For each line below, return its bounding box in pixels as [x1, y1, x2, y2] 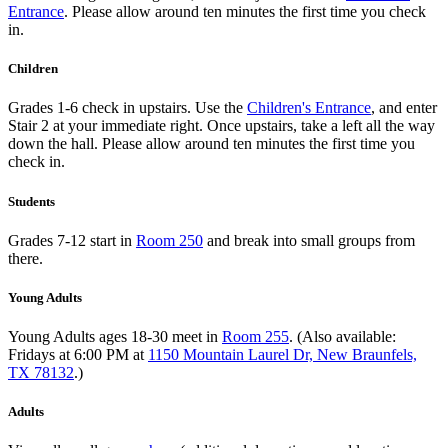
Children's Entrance [247, 99, 371, 117]
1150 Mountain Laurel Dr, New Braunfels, [148, 346, 417, 364]
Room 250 [136, 231, 203, 249]
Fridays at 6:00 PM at [8, 346, 148, 364]
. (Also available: [289, 328, 396, 346]
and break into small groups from [203, 231, 415, 249]
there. [8, 249, 43, 267]
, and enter [371, 99, 437, 117]
